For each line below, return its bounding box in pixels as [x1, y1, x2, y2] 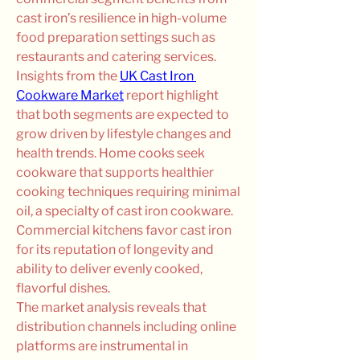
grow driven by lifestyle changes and [16, 126, 231, 141]
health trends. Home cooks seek [16, 145, 205, 161]
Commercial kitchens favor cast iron [16, 223, 231, 238]
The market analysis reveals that [16, 300, 207, 315]
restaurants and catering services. [16, 49, 216, 64]
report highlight [124, 88, 219, 103]
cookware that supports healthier [16, 165, 214, 180]
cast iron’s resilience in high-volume [16, 10, 227, 26]
